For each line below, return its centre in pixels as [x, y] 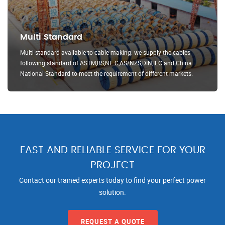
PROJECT [113, 165]
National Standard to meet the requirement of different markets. [106, 74]
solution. [113, 192]
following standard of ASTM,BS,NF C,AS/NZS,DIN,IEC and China [106, 63]
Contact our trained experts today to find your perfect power [113, 180]
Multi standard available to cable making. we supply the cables [105, 53]
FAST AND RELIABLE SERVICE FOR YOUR [113, 150]
